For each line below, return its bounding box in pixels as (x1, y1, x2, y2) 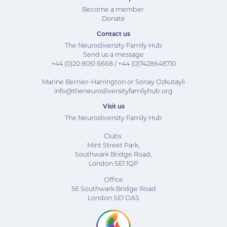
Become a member (82, 5, 144, 13)
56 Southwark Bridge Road (71, 184, 156, 193)
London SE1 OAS (88, 194, 139, 202)
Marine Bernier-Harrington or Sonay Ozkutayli (42, 78, 185, 86)
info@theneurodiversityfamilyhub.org (54, 87, 173, 95)
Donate (102, 14, 125, 22)
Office (104, 175, 123, 183)
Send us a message (83, 50, 144, 58)
